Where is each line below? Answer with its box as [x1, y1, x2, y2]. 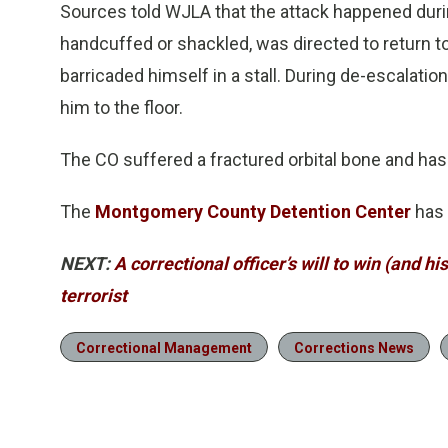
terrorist [60, 285, 127, 307]
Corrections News [294, 340, 414, 357]
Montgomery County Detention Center [95, 201, 411, 223]
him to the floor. [60, 97, 183, 119]
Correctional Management [76, 340, 252, 357]
